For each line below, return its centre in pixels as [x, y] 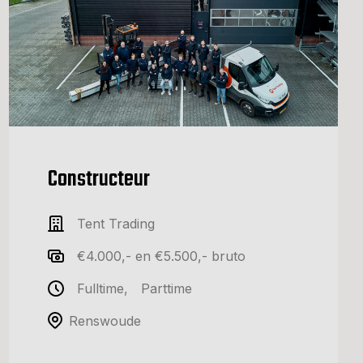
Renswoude [105, 320]
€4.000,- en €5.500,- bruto [161, 256]
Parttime [167, 288]
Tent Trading [116, 223]
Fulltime [100, 288]
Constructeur [99, 179]
